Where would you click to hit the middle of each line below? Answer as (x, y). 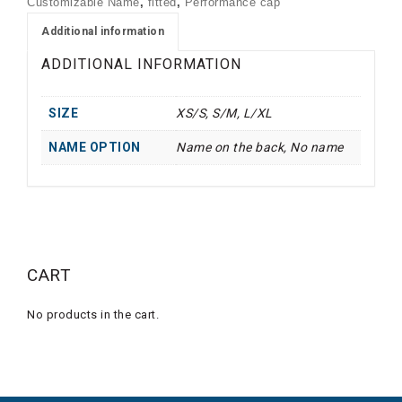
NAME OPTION (95, 148)
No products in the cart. (93, 315)
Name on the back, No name (260, 148)
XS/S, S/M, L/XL (224, 114)
